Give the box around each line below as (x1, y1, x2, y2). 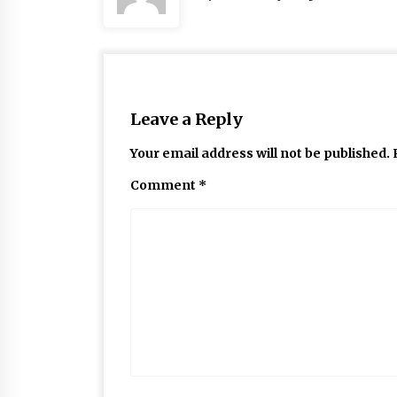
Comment (130, 177, 198, 193)
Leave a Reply (130, 109, 243, 129)
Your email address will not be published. (130, 145, 390, 161)
